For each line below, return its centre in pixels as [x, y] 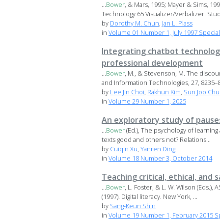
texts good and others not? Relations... [156, 140]
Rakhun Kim [164, 92]
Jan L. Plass [177, 23]
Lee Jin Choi [127, 92]
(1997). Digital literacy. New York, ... [150, 197]
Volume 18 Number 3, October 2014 [160, 158]
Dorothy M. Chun [135, 23]
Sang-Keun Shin [133, 206]
